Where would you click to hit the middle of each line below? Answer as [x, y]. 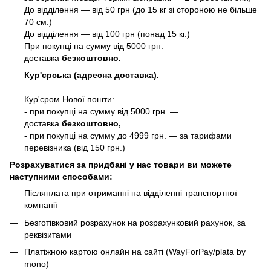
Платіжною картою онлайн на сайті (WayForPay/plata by [135, 252]
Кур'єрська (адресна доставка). [92, 75]
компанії [41, 205]
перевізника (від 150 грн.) [75, 147]
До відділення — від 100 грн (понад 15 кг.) [107, 34]
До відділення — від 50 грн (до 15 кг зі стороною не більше [141, 9]
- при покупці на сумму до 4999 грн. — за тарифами [128, 135]
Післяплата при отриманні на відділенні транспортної [131, 193]
